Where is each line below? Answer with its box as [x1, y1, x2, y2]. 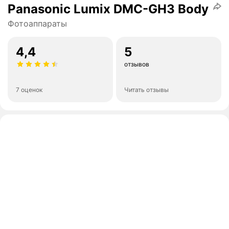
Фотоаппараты [8, 18, 67, 29]
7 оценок [16, 86, 42, 94]
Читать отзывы [124, 86, 169, 94]
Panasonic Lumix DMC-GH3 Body [8, 2, 209, 17]
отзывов [124, 60, 149, 68]
